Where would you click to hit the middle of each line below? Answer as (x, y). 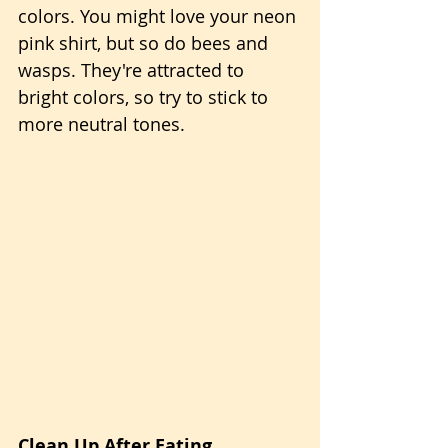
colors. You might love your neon (159, 16)
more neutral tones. (101, 124)
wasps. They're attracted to (133, 70)
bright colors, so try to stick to (145, 97)
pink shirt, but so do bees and (145, 43)
